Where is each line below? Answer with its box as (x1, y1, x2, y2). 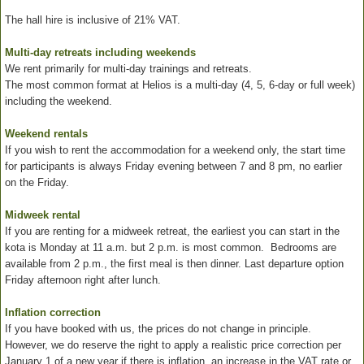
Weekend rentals (5, 127, 88, 140)
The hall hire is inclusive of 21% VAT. (5, 13, 180, 26)
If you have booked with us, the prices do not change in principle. (5, 322, 311, 335)
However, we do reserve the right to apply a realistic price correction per (5, 338, 341, 351)
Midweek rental (5, 208, 80, 221)
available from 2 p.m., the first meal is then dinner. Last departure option (5, 257, 344, 270)
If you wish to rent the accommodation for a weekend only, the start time (5, 143, 345, 156)
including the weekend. (5, 94, 112, 107)
